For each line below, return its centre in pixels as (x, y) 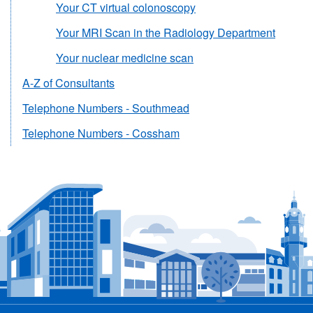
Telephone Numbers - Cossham (101, 133)
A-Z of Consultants (68, 82)
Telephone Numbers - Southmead (106, 108)
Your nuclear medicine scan (125, 57)
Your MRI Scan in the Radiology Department (166, 32)
